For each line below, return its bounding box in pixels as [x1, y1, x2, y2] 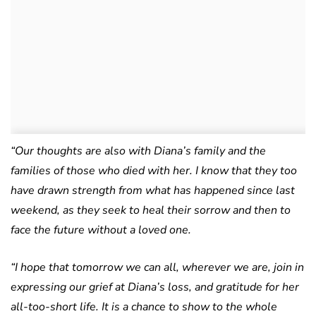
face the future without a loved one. [11, 222, 191, 238]
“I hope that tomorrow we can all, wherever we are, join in [11, 260, 304, 276]
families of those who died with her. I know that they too [11, 163, 297, 179]
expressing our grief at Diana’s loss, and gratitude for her [11, 279, 299, 296]
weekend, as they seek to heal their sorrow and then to [11, 202, 291, 219]
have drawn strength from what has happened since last [11, 183, 295, 199]
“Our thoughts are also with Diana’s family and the [11, 143, 266, 159]
